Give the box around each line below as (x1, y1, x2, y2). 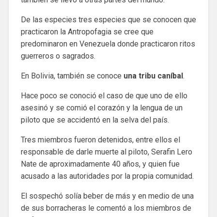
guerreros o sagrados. (20, 51, 95, 61)
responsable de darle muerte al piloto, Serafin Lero (20, 147, 192, 156)
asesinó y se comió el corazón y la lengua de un (20, 103, 183, 112)
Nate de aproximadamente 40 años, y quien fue (20, 159, 180, 169)
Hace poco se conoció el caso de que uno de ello (20, 91, 187, 100)
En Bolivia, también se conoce (20, 71, 124, 80)
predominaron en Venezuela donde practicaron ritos (20, 39, 195, 48)
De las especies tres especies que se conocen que (20, 15, 196, 24)
